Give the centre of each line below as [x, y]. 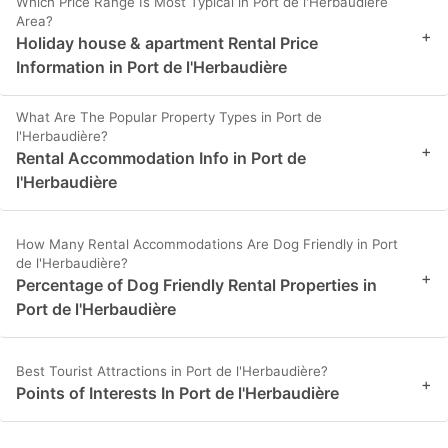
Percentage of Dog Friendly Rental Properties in [196, 285]
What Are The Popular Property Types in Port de [169, 117]
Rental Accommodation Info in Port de [161, 158]
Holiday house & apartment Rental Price [167, 43]
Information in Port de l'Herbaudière [151, 67]
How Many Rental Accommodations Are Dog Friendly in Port [207, 244]
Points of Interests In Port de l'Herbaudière [177, 393]
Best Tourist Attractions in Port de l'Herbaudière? [172, 371]
